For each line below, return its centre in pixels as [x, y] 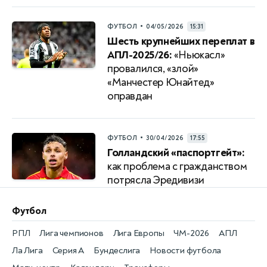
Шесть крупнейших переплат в [181, 41]
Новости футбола [186, 251]
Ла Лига [27, 251]
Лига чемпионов [72, 233]
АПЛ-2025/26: [140, 55]
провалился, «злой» [153, 69]
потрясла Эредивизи [156, 180]
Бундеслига [117, 251]
